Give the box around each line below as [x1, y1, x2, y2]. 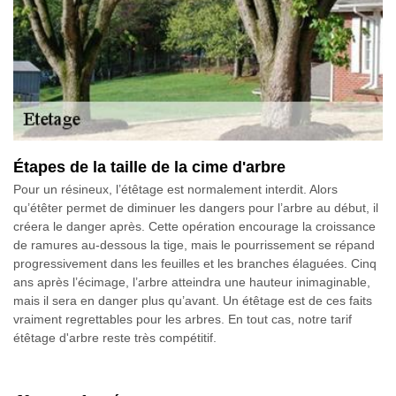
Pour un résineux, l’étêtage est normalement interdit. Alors [13, 182, 338, 197]
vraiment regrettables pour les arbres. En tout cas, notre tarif [13, 312, 352, 327]
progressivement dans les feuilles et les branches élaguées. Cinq [13, 256, 377, 271]
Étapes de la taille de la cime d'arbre [13, 158, 286, 177]
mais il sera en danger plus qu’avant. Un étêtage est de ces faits [13, 293, 372, 308]
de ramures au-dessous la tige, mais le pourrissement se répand [13, 238, 375, 253]
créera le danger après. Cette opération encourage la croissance [13, 219, 376, 234]
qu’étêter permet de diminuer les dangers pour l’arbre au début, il [13, 201, 378, 216]
